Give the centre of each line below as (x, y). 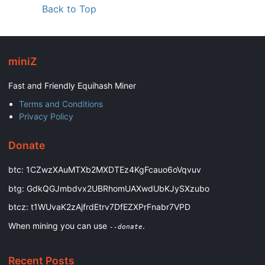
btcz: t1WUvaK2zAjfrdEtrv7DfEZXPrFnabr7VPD (99, 207)
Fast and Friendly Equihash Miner (72, 85)
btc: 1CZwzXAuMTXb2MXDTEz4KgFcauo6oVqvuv (105, 170)
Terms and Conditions (61, 104)
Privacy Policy (46, 117)
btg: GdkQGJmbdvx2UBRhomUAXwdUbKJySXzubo (109, 188)
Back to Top (69, 9)
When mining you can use (59, 225)
